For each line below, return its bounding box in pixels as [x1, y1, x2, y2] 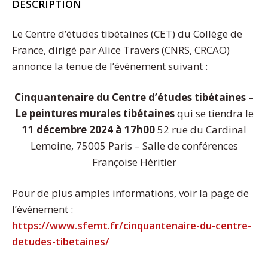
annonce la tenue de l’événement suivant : [12, 59, 208, 73]
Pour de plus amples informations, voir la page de [12, 185, 249, 200]
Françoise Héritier [92, 154, 176, 169]
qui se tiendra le [174, 106, 254, 120]
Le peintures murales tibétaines [14, 106, 175, 120]
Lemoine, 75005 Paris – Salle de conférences [30, 138, 238, 153]
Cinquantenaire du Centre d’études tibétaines [14, 90, 246, 104]
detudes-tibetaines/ [12, 234, 109, 248]
